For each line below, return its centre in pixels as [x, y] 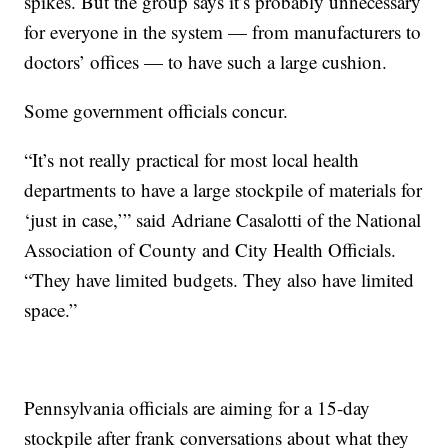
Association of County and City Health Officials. [210, 250]
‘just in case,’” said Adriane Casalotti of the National [223, 220]
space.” [51, 310]
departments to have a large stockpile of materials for [223, 190]
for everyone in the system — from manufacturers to [223, 32]
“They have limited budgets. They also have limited [219, 280]
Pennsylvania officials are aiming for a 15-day [197, 408]
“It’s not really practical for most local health [192, 160]
